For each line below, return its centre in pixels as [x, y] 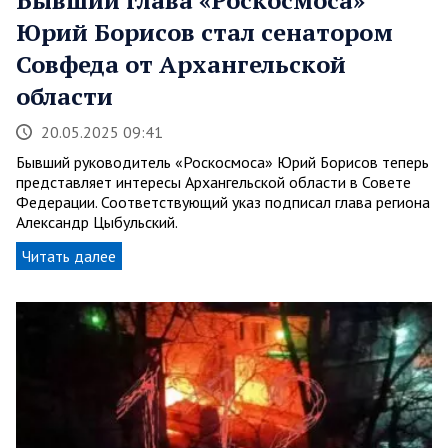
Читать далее [69, 255]
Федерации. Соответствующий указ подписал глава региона [223, 201]
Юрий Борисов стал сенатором [204, 31]
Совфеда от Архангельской [181, 63]
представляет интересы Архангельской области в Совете [213, 181]
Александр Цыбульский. [97, 221]
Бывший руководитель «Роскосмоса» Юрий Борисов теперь [222, 161]
